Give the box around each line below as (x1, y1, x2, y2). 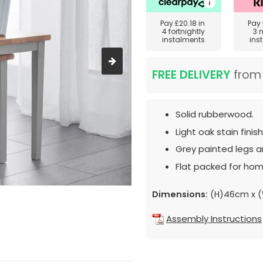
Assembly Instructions (166, 212, 262, 225)
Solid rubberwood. (176, 108, 254, 120)
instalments (162, 35, 205, 45)
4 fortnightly (162, 26, 205, 36)
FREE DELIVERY (152, 67, 231, 83)
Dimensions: (152, 188, 208, 200)
